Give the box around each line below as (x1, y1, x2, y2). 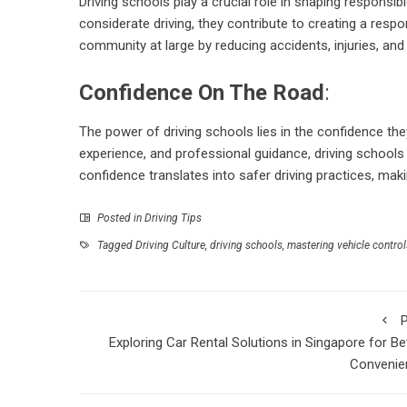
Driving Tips (144, 212, 202, 225)
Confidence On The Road (79, 80, 324, 106)
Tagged (94, 239, 135, 253)
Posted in (94, 212, 144, 225)
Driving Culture (135, 239, 205, 253)
